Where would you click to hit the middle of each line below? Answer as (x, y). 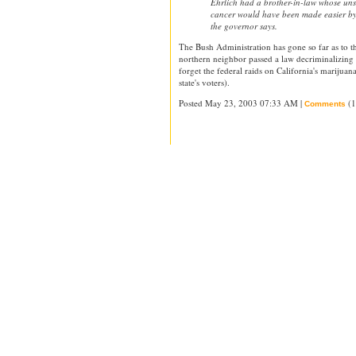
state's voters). (204, 82)
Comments (325, 104)
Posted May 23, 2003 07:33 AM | (242, 103)
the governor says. (244, 26)
